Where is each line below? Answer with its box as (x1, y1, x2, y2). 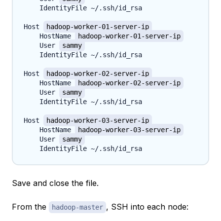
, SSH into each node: (106, 202, 188, 212)
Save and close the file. (12, 178, 99, 188)
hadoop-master (52, 203, 103, 212)
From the (12, 202, 49, 212)
